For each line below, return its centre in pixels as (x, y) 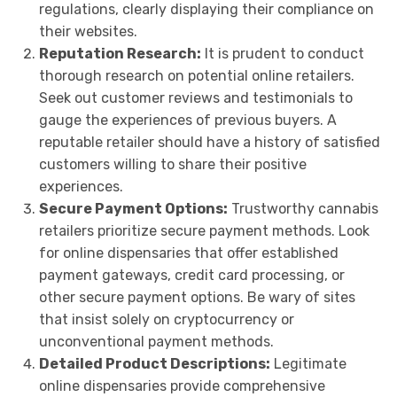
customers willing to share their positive (172, 164)
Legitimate (308, 363)
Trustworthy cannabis (303, 208)
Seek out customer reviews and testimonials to (195, 97)
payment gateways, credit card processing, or (191, 275)
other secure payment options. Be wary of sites (197, 297)
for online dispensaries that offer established (188, 253)
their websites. (88, 31)
